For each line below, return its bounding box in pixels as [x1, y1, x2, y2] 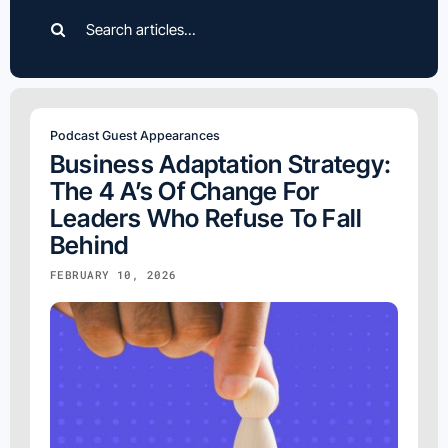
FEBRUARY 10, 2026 [50, 266, 177, 282]
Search [28, 2, 86, 24]
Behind [50, 229, 129, 260]
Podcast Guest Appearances [50, 127, 220, 143]
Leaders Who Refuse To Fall [50, 202, 363, 233]
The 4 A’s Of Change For [50, 175, 320, 206]
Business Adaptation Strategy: [50, 148, 392, 179]
